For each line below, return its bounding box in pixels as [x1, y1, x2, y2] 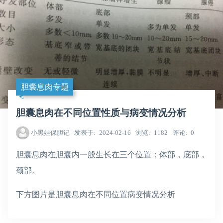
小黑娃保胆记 [30, 129, 70, 137]
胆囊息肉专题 [20, 82, 69, 91]
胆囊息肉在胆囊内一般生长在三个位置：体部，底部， [16, 150, 207, 159]
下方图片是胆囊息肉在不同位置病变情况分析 [16, 190, 175, 199]
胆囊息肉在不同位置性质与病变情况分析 [16, 108, 186, 118]
